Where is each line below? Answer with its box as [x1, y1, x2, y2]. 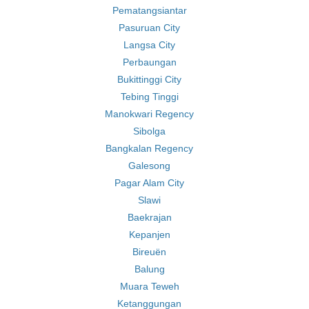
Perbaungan [122, 57, 177, 68]
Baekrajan [127, 212, 172, 223]
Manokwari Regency [105, 108, 194, 119]
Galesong [128, 160, 170, 171]
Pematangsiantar [112, 5, 187, 16]
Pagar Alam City [114, 177, 184, 188]
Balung [134, 263, 165, 275]
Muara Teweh [119, 281, 179, 292]
